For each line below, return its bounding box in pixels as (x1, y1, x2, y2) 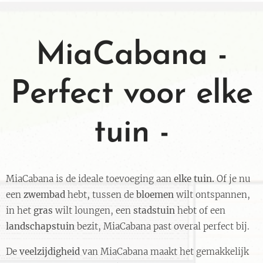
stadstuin (133, 205, 175, 217)
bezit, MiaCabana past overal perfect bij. (75, 221, 249, 232)
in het (6, 205, 33, 217)
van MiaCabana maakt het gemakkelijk (80, 246, 249, 258)
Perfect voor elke (10, 79, 253, 112)
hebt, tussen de (65, 189, 136, 201)
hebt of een (175, 205, 225, 217)
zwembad (23, 189, 65, 201)
